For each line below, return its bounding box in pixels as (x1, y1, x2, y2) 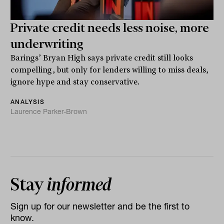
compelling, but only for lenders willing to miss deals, (10, 65, 209, 75)
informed (47, 174, 112, 195)
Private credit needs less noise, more (10, 21, 209, 35)
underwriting (10, 37, 83, 51)
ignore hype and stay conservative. (10, 77, 140, 87)
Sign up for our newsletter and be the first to (10, 200, 190, 212)
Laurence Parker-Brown (10, 107, 87, 116)
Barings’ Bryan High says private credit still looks (10, 53, 193, 63)
